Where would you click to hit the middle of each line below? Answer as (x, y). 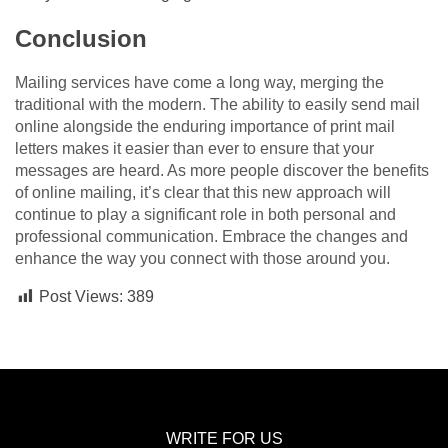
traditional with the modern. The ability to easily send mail (217, 105)
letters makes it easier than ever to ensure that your (194, 149)
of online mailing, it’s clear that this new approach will (203, 193)
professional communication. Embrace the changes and (211, 237)
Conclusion (81, 39)
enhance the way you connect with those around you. (202, 259)
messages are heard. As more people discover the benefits (222, 171)
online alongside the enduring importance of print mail (205, 127)
